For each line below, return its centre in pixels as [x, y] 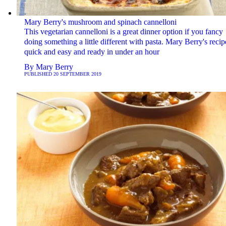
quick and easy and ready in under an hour [92, 51]
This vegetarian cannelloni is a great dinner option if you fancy [123, 31]
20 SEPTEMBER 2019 [77, 74]
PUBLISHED [39, 74]
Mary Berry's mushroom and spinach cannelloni [100, 22]
